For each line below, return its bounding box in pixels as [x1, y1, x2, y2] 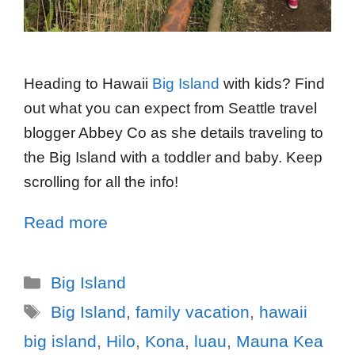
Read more [24, 213, 108, 232]
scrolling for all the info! [24, 174, 178, 191]
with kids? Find [219, 75, 325, 93]
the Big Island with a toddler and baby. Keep [24, 149, 323, 166]
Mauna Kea [236, 332, 323, 351]
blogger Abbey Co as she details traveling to [24, 124, 323, 142]
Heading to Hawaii [24, 75, 152, 93]
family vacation [135, 303, 250, 322]
